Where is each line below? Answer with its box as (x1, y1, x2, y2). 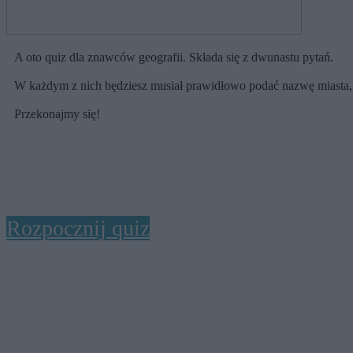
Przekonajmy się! (14, 107, 100, 121)
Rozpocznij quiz (6, 216, 150, 241)
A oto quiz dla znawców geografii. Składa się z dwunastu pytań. (14, 50, 333, 65)
